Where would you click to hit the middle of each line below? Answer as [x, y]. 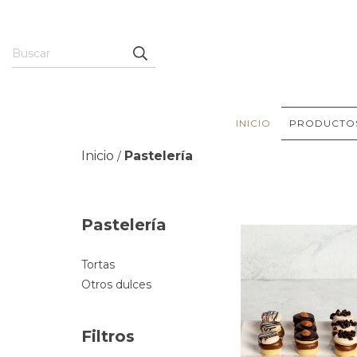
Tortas [98, 265]
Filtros [108, 336]
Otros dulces [116, 284]
